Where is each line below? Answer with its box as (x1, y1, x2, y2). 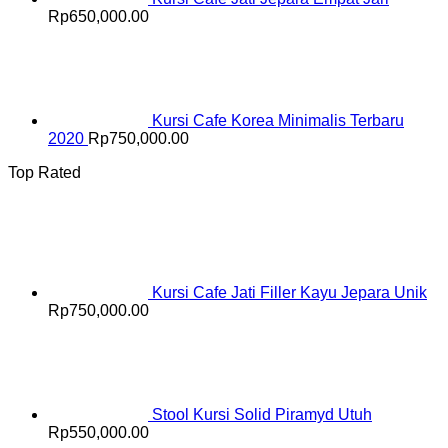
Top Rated (8, 164, 81, 182)
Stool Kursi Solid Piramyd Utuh (152, 406, 372, 424)
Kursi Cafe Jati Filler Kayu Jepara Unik (152, 284, 427, 302)
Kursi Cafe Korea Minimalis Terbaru (152, 112, 404, 130)
